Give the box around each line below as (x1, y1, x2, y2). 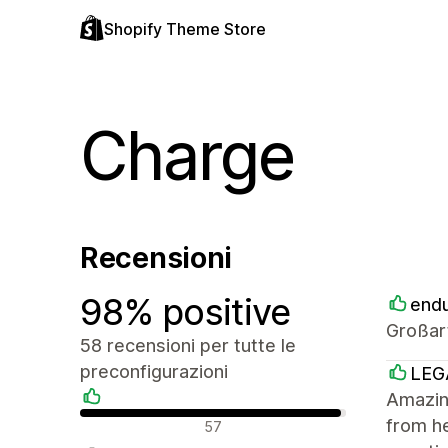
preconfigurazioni (80, 361, 228, 382)
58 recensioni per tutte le (80, 335, 296, 356)
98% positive (80, 290, 291, 334)
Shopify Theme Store (104, 19, 266, 39)
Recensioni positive (79, 412, 221, 433)
